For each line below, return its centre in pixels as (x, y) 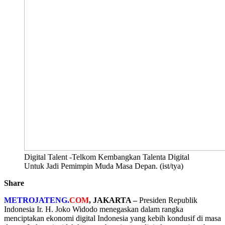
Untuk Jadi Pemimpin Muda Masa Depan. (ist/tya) (104, 166)
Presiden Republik (168, 200)
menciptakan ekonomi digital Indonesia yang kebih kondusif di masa (113, 218)
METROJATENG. (37, 200)
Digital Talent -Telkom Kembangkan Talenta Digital (107, 157)
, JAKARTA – (114, 200)
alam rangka (164, 209)
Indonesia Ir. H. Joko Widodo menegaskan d (74, 209)
